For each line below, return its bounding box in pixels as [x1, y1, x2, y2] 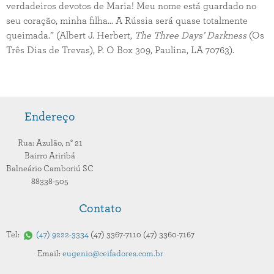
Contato [79, 202, 122, 215]
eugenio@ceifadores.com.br [62, 250, 163, 258]
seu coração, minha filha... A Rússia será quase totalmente [6, 16, 248, 26]
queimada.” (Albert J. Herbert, [6, 31, 135, 40]
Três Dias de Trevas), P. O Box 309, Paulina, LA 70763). [6, 45, 234, 55]
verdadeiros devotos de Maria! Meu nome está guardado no [6, 1, 256, 11]
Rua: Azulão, [17, 139, 65, 147]
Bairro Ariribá [24, 152, 75, 160]
